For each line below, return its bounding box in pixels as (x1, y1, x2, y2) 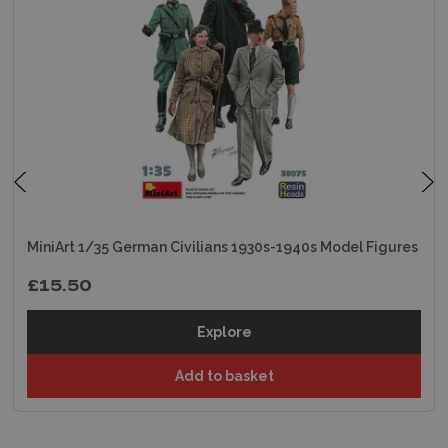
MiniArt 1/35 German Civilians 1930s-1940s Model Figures (27, 238, 418, 255)
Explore (196, 323, 252, 340)
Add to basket (174, 367, 274, 384)
